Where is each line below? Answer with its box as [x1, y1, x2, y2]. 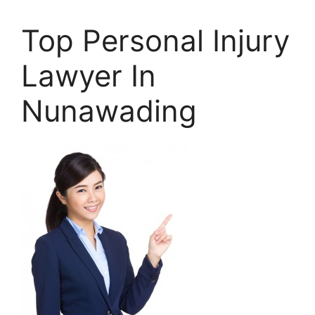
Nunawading [21, 93, 197, 129]
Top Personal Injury [21, 22, 290, 58]
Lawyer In [21, 58, 156, 94]
